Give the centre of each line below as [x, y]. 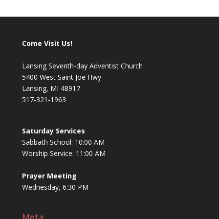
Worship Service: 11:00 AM [64, 153]
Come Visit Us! [47, 43]
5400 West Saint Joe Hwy [61, 77]
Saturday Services [53, 131]
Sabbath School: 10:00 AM [63, 142]
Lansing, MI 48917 [51, 88]
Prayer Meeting [49, 175]
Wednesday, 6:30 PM [55, 187]
